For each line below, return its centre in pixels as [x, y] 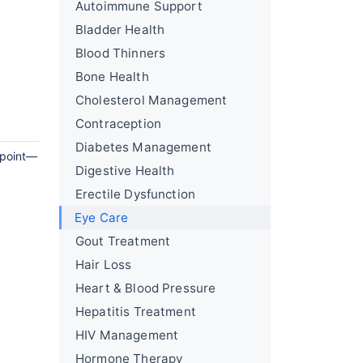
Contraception [118, 124]
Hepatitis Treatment [136, 312]
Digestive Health [125, 171]
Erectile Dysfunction [136, 194]
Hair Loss [104, 265]
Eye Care [102, 218]
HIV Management [127, 335]
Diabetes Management [143, 147]
